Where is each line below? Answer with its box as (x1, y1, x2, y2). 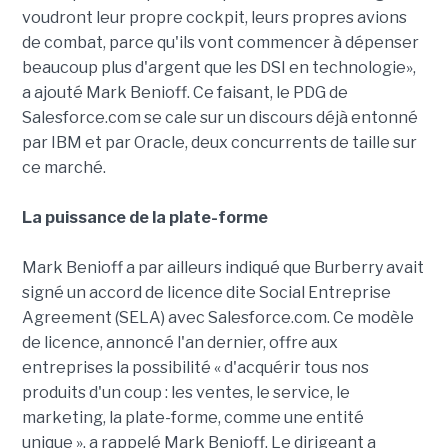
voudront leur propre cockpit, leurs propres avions (21, 8, 407, 28)
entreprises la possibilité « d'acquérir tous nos (21, 358, 369, 378)
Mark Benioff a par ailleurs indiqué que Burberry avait (21, 258, 424, 278)
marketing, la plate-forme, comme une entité (21, 408, 364, 428)
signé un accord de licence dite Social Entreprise (21, 283, 391, 303)
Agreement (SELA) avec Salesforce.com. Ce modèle (21, 308, 414, 328)
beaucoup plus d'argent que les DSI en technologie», (21, 58, 416, 78)
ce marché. (21, 158, 106, 178)
